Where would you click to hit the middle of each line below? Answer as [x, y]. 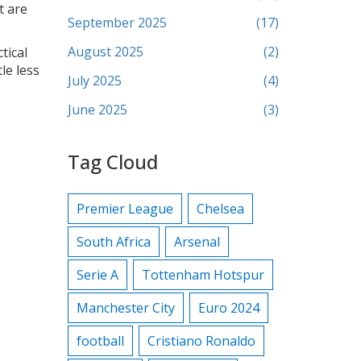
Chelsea [220, 209]
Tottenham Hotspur [203, 275]
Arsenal [197, 242]
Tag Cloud [112, 162]
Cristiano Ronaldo [201, 341]
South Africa [113, 242]
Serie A [97, 275]
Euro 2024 [228, 308]
